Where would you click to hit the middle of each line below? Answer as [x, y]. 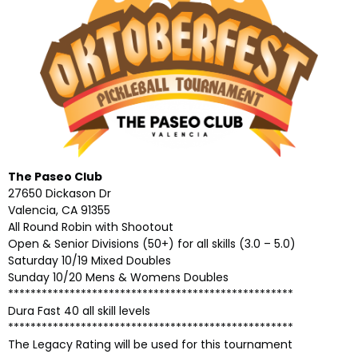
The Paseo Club [55, 176]
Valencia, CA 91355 [59, 210]
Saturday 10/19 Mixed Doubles [91, 260]
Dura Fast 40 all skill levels [79, 310]
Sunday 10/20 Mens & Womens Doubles [118, 277]
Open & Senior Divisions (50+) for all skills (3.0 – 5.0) [152, 243]
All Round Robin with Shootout [91, 227]
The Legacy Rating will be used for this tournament [150, 344]
